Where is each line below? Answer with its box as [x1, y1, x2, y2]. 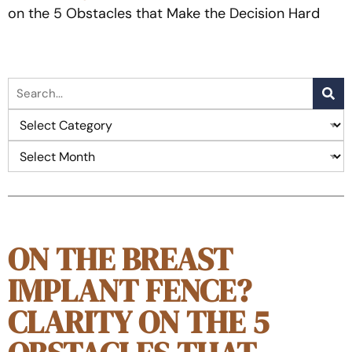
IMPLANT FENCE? [8, 269, 251, 312]
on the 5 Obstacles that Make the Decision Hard [8, 4, 320, 23]
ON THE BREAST [8, 238, 233, 280]
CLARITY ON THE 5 [8, 301, 269, 343]
